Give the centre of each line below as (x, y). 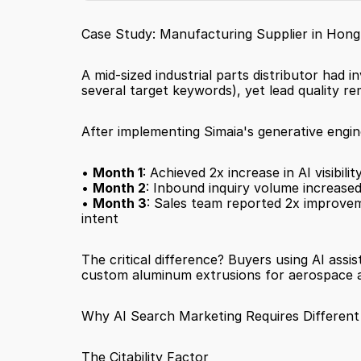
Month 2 (119, 188)
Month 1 (117, 172)
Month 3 (119, 203)
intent (100, 218)
